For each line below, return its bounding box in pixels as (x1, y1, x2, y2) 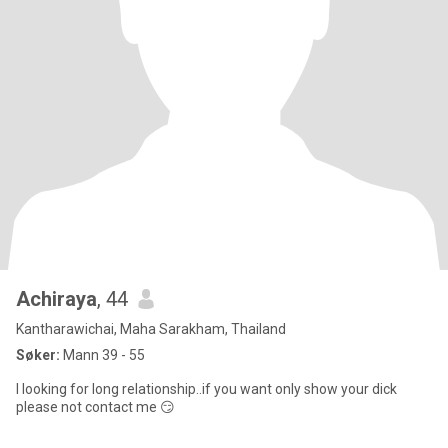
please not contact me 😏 (16, 399, 175, 415)
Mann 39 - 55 (60, 347, 145, 363)
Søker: (16, 347, 60, 363)
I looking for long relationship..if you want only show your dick (16, 381, 397, 397)
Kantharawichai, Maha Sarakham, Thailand (16, 321, 286, 337)
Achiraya (16, 287, 97, 311)
